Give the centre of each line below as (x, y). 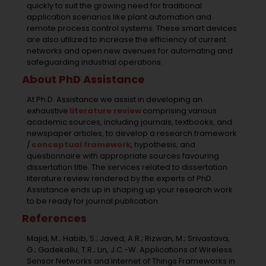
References (55, 218)
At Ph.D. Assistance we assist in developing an (114, 99)
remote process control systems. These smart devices (132, 28)
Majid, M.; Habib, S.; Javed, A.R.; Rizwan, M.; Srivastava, (128, 238)
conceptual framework (81, 144)
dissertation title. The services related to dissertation (127, 167)
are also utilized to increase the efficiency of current (126, 39)
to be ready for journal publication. (94, 201)
